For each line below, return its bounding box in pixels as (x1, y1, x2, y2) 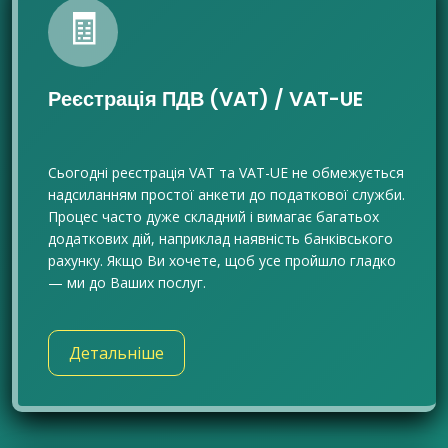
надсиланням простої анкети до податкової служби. (48, 185, 405, 204)
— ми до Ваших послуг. (48, 273, 206, 292)
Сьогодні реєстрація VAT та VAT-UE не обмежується (48, 163, 404, 182)
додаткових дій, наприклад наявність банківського (48, 229, 393, 248)
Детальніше (69, 342, 164, 364)
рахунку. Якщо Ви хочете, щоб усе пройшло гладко (48, 251, 396, 270)
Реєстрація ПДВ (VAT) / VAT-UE (48, 85, 363, 113)
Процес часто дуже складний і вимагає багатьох (48, 207, 379, 226)
